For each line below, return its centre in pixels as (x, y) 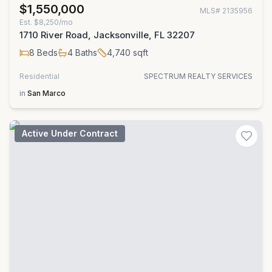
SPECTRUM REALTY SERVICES (198, 76)
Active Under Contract (70, 133)
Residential (39, 76)
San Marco (46, 93)
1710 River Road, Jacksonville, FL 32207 (107, 35)
